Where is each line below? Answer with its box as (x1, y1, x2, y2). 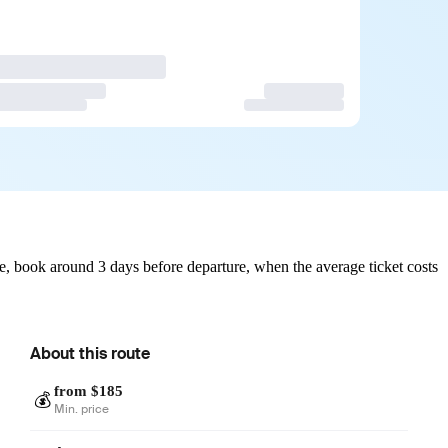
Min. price (54, 400, 110, 417)
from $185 (54, 382, 124, 399)
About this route (30, 342, 151, 364)
